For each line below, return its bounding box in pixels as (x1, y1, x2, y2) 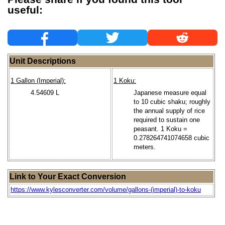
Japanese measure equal (134, 88, 206, 96)
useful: (8, 4, 43, 16)
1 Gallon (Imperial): (11, 77, 66, 85)
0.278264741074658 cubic (134, 134, 209, 142)
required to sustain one (134, 116, 200, 124)
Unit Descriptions (10, 56, 76, 65)
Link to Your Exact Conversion (10, 172, 126, 181)
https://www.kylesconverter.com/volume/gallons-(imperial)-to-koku (11, 185, 201, 193)
